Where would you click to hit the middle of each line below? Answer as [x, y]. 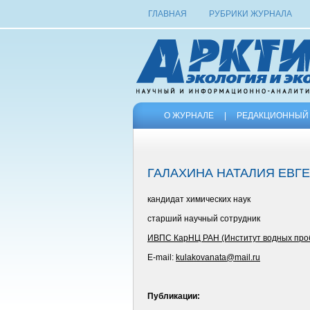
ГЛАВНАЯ [167, 14]
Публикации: [174, 296]
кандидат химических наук [199, 199]
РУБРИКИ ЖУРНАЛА [250, 14]
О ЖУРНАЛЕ [189, 116]
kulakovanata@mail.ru [218, 257]
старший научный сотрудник [204, 219]
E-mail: [162, 257]
